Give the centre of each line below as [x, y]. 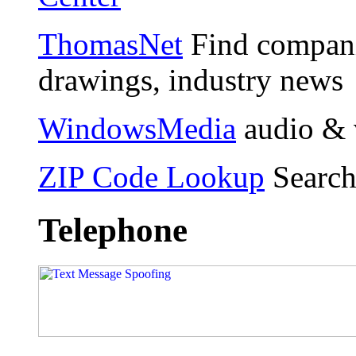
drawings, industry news [191, 80]
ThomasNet [110, 44]
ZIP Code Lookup [151, 177]
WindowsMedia [137, 129]
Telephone [113, 230]
